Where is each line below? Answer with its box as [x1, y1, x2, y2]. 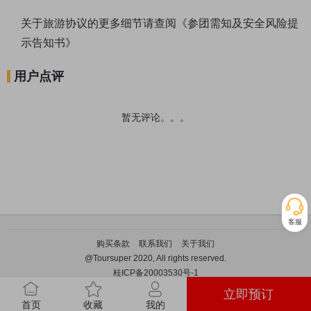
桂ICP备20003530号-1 [112, 268, 199, 278]
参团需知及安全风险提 [187, 17, 299, 30]
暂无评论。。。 [121, 112, 190, 124]
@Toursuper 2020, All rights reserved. [85, 253, 226, 264]
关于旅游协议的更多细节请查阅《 [21, 17, 187, 30]
